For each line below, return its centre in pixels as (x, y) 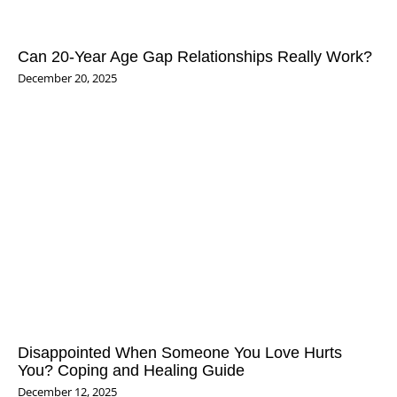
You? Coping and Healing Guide (131, 370)
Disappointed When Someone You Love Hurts (180, 352)
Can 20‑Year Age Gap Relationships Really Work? (195, 56)
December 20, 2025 (67, 78)
